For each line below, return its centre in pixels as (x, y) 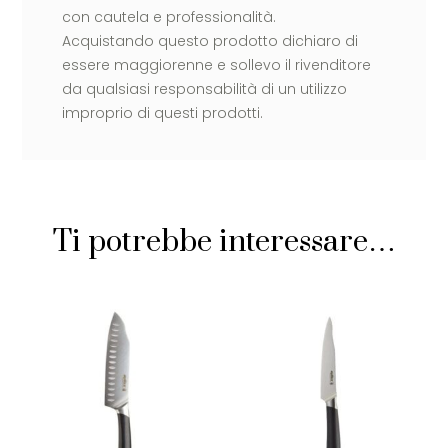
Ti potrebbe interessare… (224, 242)
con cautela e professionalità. (169, 17)
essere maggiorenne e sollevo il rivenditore (217, 65)
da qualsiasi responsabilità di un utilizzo (205, 89)
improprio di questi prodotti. (163, 113)
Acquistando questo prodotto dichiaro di (210, 41)
